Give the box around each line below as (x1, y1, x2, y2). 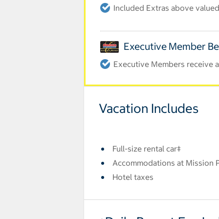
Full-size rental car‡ (112, 143, 181, 153)
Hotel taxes (112, 172, 153, 182)
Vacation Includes (99, 100, 198, 116)
